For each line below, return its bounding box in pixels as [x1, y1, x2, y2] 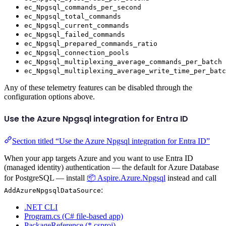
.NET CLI [24, 202, 58, 211]
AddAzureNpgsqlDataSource [4, 186, 101, 194]
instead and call [165, 173, 216, 182]
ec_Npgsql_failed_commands [24, 31, 125, 39]
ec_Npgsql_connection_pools [24, 49, 129, 57]
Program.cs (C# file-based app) [24, 211, 123, 220]
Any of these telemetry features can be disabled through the [4, 83, 192, 92]
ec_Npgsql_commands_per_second [24, 4, 141, 12]
